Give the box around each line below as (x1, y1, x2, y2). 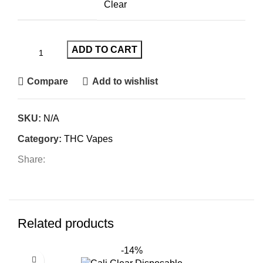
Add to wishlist (92, 76, 158, 87)
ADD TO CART (72, 44, 137, 55)
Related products (18, 215, 114, 231)
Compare (27, 76, 69, 87)
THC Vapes (64, 133, 113, 144)
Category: (18, 133, 62, 144)
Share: (18, 154, 45, 164)
